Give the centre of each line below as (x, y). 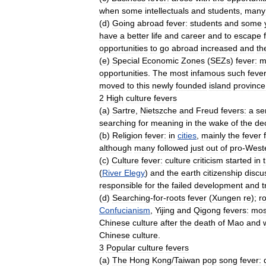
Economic (160, 61)
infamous (208, 73)
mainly (213, 135)
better (138, 36)
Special (126, 61)
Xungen (227, 198)
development (218, 185)
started (239, 160)
